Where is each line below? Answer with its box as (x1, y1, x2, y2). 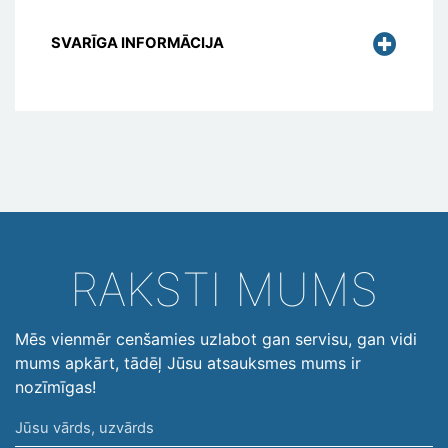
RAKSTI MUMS (70, 261, 378, 318)
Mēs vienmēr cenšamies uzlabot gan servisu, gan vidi (15, 329, 417, 350)
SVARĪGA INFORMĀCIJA (51, 34, 224, 53)
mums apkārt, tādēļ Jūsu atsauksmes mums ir (15, 353, 361, 374)
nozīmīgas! (15, 377, 96, 398)
